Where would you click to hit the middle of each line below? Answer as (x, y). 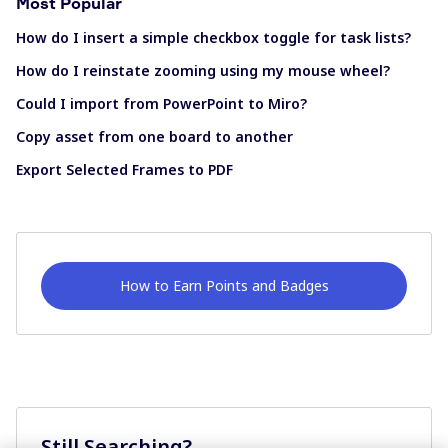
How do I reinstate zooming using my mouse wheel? (203, 71)
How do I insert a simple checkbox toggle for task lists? (213, 38)
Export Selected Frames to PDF (124, 170)
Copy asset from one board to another (154, 137)
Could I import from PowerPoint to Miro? (161, 104)
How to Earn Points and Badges (224, 286)
